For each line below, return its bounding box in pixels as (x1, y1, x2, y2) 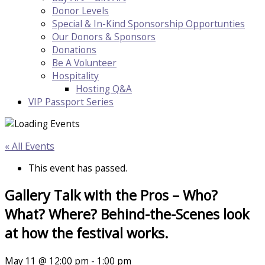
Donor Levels (52, 4, 109, 17)
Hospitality (52, 69, 99, 82)
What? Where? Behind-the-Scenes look (5, 205, 249, 224)
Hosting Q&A (76, 82, 132, 95)
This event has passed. (28, 161, 127, 174)
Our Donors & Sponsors (52, 30, 156, 43)
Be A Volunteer (52, 56, 117, 69)
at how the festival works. (5, 224, 169, 243)
